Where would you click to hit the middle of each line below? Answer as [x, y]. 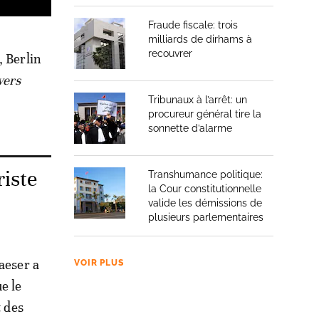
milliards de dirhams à [200, 39]
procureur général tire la [205, 114]
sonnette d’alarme [190, 128]
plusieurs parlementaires [206, 217]
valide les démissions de [205, 203]
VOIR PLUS [99, 263]
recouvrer [170, 53]
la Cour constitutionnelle [205, 189]
